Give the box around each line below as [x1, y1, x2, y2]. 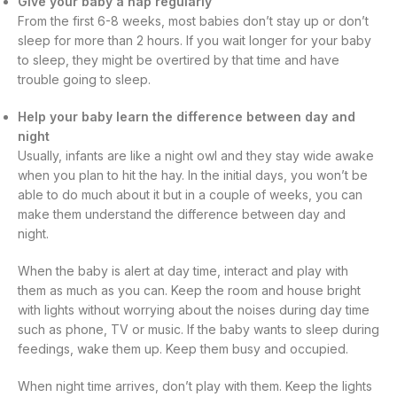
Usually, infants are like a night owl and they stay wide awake [18, 148, 374, 164]
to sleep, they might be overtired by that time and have [18, 52, 339, 68]
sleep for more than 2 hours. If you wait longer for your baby [18, 33, 371, 49]
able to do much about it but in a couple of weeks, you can [18, 187, 362, 203]
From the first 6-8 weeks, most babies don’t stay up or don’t [18, 13, 369, 29]
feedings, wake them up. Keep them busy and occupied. [18, 341, 348, 357]
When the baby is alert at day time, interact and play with [18, 263, 348, 279]
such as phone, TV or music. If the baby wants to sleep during [18, 322, 379, 338]
